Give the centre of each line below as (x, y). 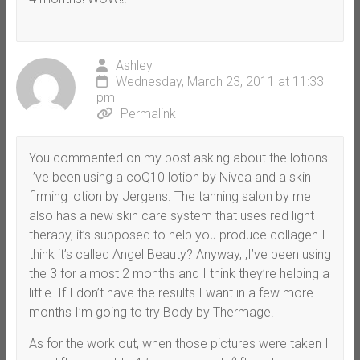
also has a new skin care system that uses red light (171, 215)
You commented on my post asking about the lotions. (180, 157)
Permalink (148, 113)
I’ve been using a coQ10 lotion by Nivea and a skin (170, 177)
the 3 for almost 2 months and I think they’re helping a (179, 273)
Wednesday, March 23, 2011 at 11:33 (219, 81)
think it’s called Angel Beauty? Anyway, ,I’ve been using (180, 254)
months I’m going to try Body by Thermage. (151, 312)
